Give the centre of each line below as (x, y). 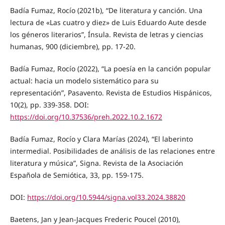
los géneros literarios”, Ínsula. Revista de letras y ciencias (106, 35)
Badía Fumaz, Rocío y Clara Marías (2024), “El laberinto (101, 139)
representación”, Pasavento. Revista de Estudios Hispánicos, (111, 93)
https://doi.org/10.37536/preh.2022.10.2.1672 (86, 117)
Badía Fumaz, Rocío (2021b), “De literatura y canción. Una (106, 11)
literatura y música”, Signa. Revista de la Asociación (96, 163)
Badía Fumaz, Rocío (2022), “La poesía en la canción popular (110, 69)
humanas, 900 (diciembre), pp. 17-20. (73, 47)
